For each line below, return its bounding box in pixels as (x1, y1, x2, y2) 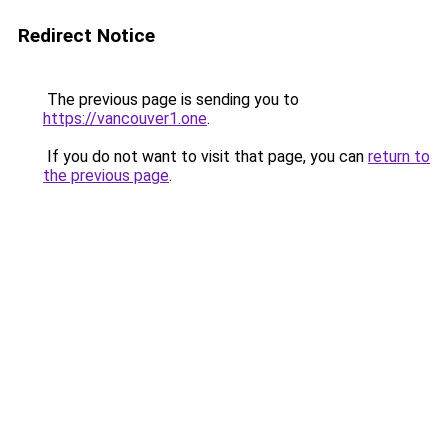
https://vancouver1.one (43, 109, 207, 128)
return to (368, 147, 430, 166)
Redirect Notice (18, 24, 155, 47)
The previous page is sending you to (43, 90, 299, 109)
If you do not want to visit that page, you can (43, 147, 368, 166)
